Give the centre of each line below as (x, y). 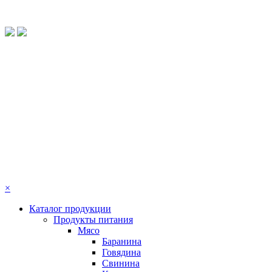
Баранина (122, 241)
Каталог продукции (70, 209)
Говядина (121, 252)
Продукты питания (93, 219)
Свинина (121, 263)
